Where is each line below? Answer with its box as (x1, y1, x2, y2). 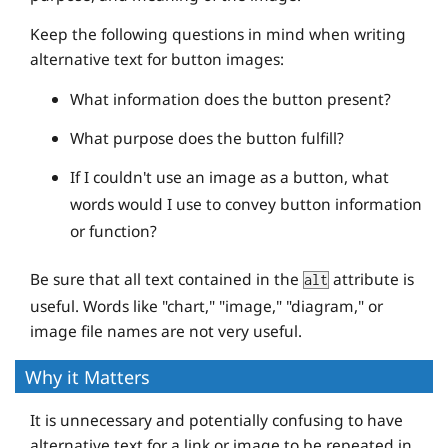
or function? (70, 219, 157, 242)
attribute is (329, 268, 414, 291)
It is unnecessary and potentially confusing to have (30, 409, 403, 432)
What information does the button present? (70, 87, 391, 110)
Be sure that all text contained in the (30, 268, 303, 291)
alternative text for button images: (30, 47, 284, 70)
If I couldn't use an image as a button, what (70, 165, 389, 188)
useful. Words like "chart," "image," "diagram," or (30, 295, 383, 318)
